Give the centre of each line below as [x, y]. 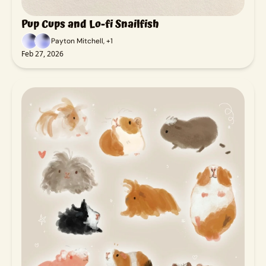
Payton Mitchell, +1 [82, 41]
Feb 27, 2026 [42, 54]
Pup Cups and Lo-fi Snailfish [90, 24]
